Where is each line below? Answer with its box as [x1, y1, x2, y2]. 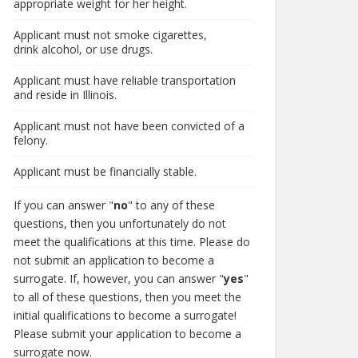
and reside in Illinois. [14, 87, 117, 102]
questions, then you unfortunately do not [14, 216, 226, 231]
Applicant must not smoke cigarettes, [14, 27, 207, 42]
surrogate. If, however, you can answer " [14, 271, 224, 286]
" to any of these [128, 197, 215, 213]
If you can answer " [14, 197, 113, 213]
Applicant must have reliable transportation [14, 73, 236, 88]
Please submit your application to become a [14, 326, 241, 341]
